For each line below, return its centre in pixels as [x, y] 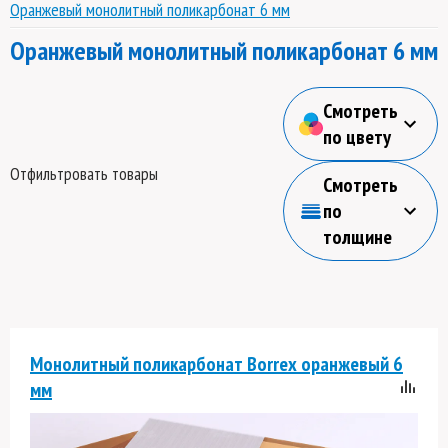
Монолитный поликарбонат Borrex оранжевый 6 [216, 364]
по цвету [357, 137]
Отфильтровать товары [84, 174]
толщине [357, 237]
